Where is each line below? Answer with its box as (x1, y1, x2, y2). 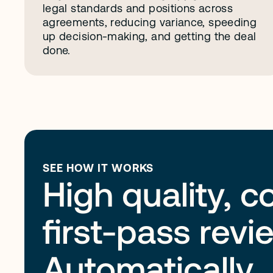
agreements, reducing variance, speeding (43, 16, 257, 29)
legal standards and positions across (43, 2, 233, 15)
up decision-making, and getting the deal (43, 30, 257, 43)
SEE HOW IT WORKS (43, 161, 154, 174)
